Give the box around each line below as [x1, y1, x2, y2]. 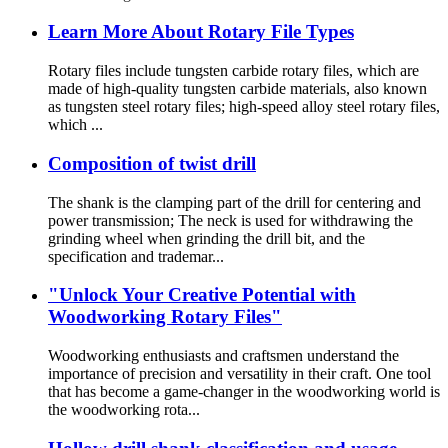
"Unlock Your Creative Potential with [48, 284, 356, 306]
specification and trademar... [48, 247, 224, 265]
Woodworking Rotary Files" [48, 306, 282, 328]
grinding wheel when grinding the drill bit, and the [48, 229, 365, 247]
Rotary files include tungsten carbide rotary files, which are [48, 62, 419, 80]
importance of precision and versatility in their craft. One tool [48, 365, 431, 383]
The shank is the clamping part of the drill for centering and [48, 193, 421, 211]
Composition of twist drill [48, 152, 256, 174]
